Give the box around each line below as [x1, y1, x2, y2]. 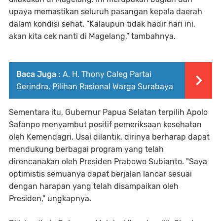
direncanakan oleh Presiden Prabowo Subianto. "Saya [9, 157, 207, 167]
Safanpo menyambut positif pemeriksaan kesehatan [9, 120, 202, 130]
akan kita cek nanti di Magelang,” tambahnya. [9, 32, 176, 41]
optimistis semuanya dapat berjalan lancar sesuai [9, 169, 192, 179]
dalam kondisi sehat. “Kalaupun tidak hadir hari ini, [9, 19, 195, 29]
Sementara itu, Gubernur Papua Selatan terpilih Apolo [9, 108, 208, 117]
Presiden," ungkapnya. [9, 194, 91, 204]
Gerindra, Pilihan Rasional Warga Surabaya [16, 82, 173, 92]
